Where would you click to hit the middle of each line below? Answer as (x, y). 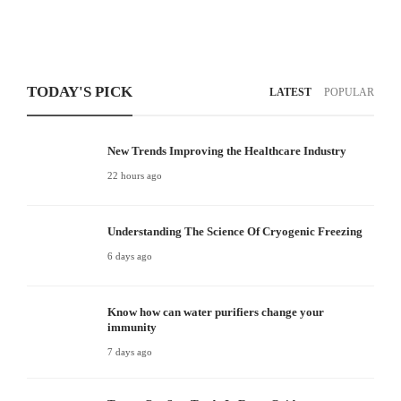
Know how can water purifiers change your (216, 312)
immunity (132, 327)
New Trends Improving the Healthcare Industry (227, 151)
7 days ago (130, 352)
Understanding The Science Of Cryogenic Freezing (235, 231)
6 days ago (130, 256)
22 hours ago (135, 175)
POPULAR (349, 92)
